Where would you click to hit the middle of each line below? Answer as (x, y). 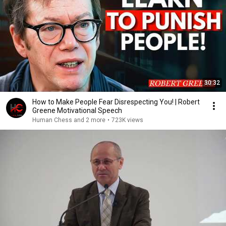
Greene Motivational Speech (77, 110)
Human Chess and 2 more (69, 120)
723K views (127, 120)
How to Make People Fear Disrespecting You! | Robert (116, 102)
